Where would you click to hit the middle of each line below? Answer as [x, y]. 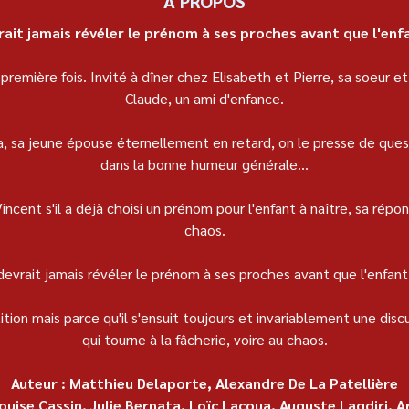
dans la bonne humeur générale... [204, 164]
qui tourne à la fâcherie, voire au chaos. [204, 340]
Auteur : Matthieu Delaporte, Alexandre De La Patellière [204, 383]
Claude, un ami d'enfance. [204, 99]
